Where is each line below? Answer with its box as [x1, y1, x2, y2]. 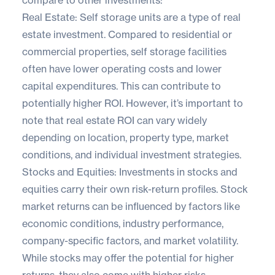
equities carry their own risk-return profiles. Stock [22, 182, 248, 195]
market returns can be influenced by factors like [22, 199, 240, 212]
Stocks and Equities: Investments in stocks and [22, 165, 238, 178]
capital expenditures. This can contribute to [22, 79, 221, 92]
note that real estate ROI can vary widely [22, 114, 207, 126]
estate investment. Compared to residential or [22, 28, 232, 41]
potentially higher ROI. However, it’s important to [22, 96, 243, 109]
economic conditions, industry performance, [22, 217, 223, 230]
